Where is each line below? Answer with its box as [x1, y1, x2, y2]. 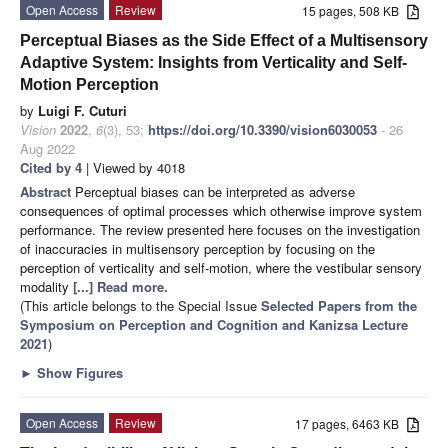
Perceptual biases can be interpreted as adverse [75, 181, 355, 201]
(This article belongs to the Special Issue [20, 295, 261, 315]
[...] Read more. [73, 276, 168, 296]
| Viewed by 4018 [82, 157, 185, 177]
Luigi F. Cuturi [38, 100, 127, 120]
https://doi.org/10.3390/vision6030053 [148, 119, 377, 139]
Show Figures [33, 362, 123, 382]
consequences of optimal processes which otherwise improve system [20, 200, 422, 220]
